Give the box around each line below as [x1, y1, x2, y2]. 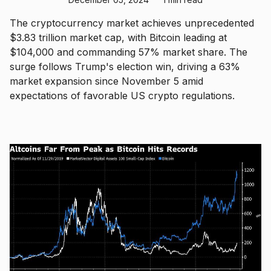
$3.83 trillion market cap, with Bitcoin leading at [10, 31, 227, 44]
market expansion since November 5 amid [10, 74, 203, 87]
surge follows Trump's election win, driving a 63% [10, 60, 240, 73]
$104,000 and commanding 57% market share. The [10, 45, 247, 58]
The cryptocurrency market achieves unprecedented [10, 16, 254, 29]
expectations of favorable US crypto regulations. [10, 89, 235, 102]
